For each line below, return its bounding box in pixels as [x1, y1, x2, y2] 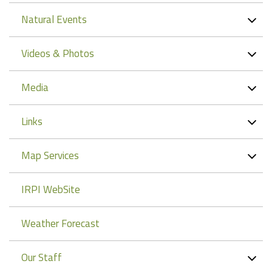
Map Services [21, 148, 79, 164]
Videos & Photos [21, 46, 94, 62]
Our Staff [21, 250, 62, 266]
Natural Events [21, 12, 87, 28]
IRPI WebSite [21, 182, 80, 198]
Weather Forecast [21, 216, 100, 232]
